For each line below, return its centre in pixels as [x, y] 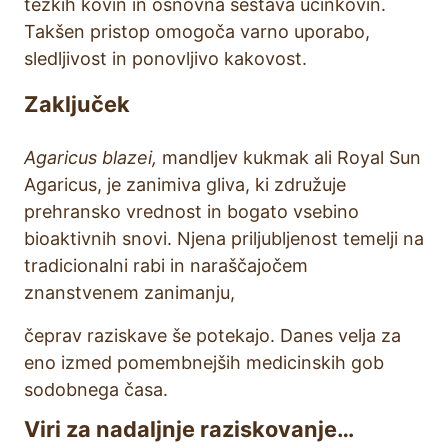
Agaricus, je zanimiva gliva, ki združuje [185, 184]
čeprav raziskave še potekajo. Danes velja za [212, 335]
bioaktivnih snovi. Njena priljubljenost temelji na [224, 238]
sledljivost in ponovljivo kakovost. [165, 58]
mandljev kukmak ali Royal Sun [289, 157]
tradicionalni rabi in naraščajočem [166, 265]
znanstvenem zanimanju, [129, 292]
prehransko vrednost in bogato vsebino [191, 211]
